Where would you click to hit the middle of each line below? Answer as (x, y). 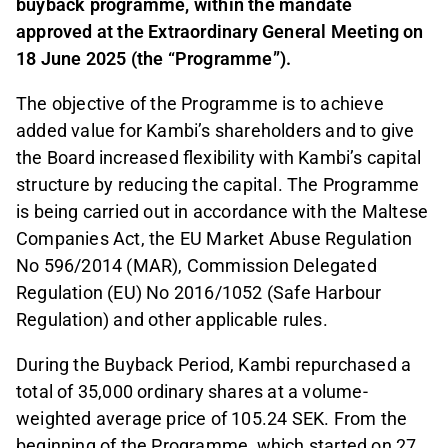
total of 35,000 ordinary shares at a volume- (192, 392)
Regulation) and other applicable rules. (172, 320)
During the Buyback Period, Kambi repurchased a (214, 365)
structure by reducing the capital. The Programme (218, 185)
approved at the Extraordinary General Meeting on (220, 32)
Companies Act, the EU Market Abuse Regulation (214, 239)
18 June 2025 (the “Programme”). (154, 59)
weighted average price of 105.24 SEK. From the (212, 419)
